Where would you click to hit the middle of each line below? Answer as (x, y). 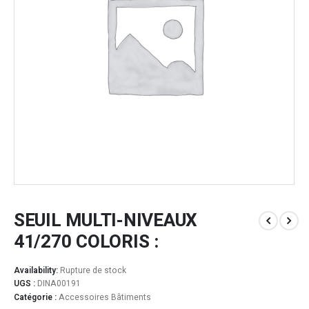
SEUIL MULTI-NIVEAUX (106, 221)
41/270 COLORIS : (86, 242)
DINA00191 (59, 284)
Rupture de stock (93, 270)
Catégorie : (36, 297)
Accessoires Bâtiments (105, 297)
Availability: (37, 270)
